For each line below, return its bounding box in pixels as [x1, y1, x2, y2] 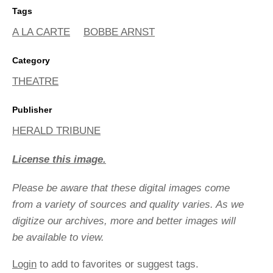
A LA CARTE [12, 26, 70, 38]
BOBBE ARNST [83, 26, 155, 38]
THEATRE [12, 75, 58, 87]
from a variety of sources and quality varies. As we [12, 198, 244, 210]
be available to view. [12, 231, 104, 243]
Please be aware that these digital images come [12, 182, 230, 194]
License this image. [12, 153, 106, 165]
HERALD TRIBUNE [12, 124, 101, 136]
